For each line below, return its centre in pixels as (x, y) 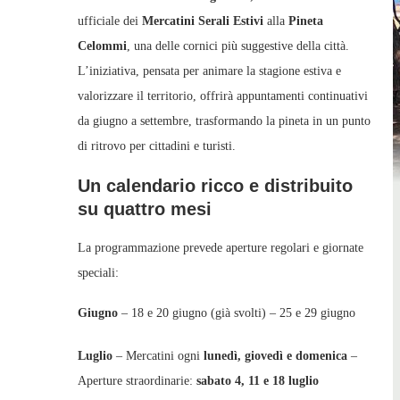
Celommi (102, 46)
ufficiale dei (110, 21)
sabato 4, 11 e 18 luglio (258, 381)
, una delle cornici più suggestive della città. (238, 46)
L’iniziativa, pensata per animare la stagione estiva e (209, 71)
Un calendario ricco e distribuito (215, 186)
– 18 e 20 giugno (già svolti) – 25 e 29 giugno (237, 313)
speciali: (98, 273)
